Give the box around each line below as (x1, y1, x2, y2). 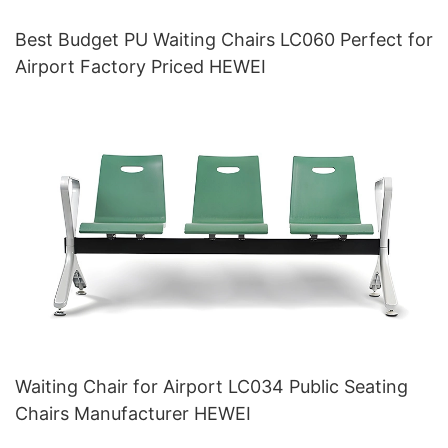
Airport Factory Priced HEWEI (15, 56, 266, 78)
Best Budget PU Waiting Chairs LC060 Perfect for (15, 29, 433, 51)
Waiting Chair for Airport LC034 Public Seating (15, 375, 408, 397)
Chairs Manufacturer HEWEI (15, 402, 251, 424)
